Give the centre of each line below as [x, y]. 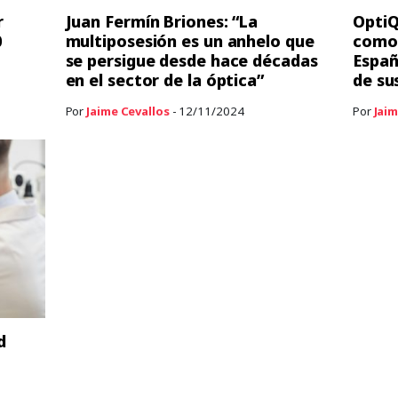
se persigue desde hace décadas [191, 60]
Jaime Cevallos [128, 111]
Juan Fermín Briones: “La [162, 21]
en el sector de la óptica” [164, 80]
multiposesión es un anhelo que [190, 40]
